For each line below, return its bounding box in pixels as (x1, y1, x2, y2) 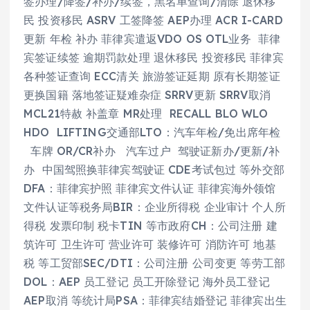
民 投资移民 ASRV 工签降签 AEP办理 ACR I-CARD (24, 13, 283, 28)
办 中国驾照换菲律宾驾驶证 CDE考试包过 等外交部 (24, 163, 284, 177)
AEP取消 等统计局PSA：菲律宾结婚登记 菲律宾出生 (24, 293, 286, 308)
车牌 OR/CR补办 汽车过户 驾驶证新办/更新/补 (24, 144, 280, 158)
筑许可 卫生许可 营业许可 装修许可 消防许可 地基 (24, 237, 276, 252)
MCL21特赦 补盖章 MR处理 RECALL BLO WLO (24, 107, 268, 121)
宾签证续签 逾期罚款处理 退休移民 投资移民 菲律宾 (24, 51, 284, 65)
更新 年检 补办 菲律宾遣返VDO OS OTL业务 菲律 (24, 32, 281, 46)
